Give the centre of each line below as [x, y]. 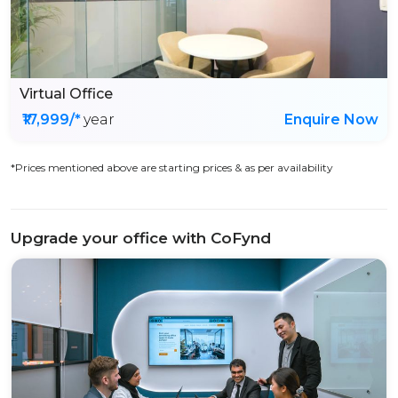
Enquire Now [331, 119]
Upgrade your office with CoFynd [141, 238]
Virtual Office [66, 94]
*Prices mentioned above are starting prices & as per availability [172, 167]
